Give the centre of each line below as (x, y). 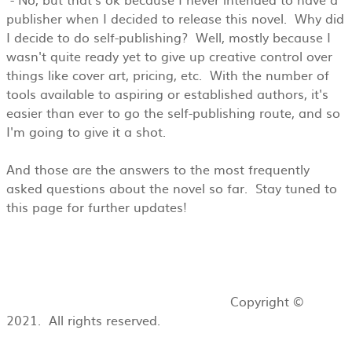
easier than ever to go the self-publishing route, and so (173, 112)
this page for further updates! (99, 207)
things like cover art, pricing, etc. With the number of (168, 75)
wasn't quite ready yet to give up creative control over (169, 56)
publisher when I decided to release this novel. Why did (175, 18)
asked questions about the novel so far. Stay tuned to (172, 188)
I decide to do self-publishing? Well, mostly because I (169, 37)
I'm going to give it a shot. (86, 131)
